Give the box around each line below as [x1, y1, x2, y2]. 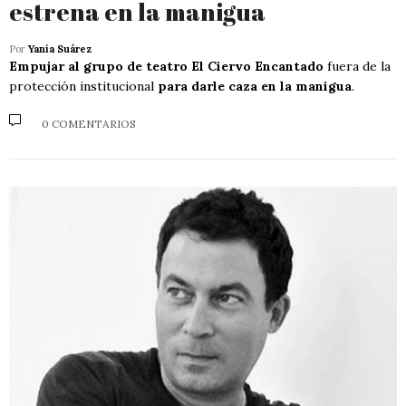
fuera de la [324, 58, 391, 75]
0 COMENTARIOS [42, 116, 136, 130]
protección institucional [9, 78, 158, 95]
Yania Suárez [28, 43, 92, 56]
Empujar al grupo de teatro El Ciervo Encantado [9, 58, 324, 75]
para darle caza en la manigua [158, 78, 352, 95]
